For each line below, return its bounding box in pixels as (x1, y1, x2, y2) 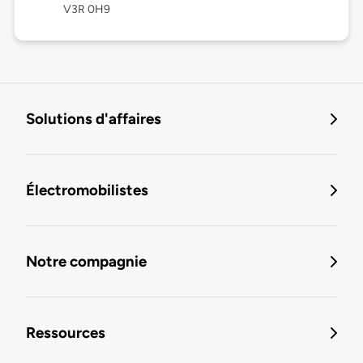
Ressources (26, 323, 105, 343)
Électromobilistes (26, 181, 148, 200)
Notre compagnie (26, 252, 147, 271)
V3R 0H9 (62, 2, 110, 17)
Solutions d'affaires (26, 109, 161, 129)
